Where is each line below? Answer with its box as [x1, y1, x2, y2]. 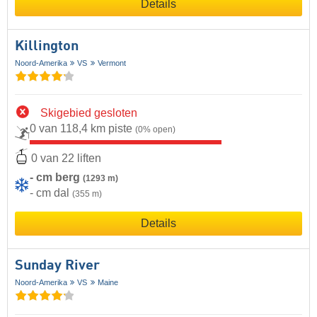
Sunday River [15, 259, 100, 274]
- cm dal [30, 187, 72, 200]
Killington [15, 39, 79, 54]
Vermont [97, 58, 126, 67]
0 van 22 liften [31, 151, 101, 164]
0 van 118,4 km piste [30, 122, 135, 134]
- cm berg [30, 171, 83, 184]
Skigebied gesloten [40, 106, 137, 119]
